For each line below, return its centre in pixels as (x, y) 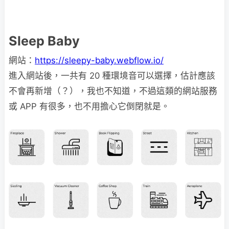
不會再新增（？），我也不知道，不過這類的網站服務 (113, 91)
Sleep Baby (44, 41)
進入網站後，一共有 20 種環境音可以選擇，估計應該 (112, 76)
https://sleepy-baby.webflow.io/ (99, 60)
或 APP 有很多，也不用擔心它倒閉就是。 (89, 106)
